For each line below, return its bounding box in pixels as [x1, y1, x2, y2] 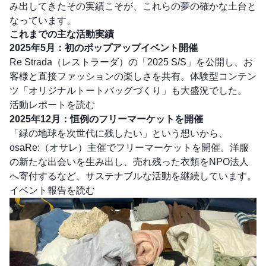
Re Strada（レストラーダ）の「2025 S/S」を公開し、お [9, 56, 253, 67]
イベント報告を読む [9, 185, 95, 195]
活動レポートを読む [9, 99, 95, 110]
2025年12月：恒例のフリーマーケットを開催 [9, 113, 203, 124]
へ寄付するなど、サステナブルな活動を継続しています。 [9, 170, 256, 181]
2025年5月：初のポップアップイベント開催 [9, 42, 198, 53]
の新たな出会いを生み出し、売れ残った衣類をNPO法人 [9, 156, 249, 167]
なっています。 [9, 15, 76, 26]
